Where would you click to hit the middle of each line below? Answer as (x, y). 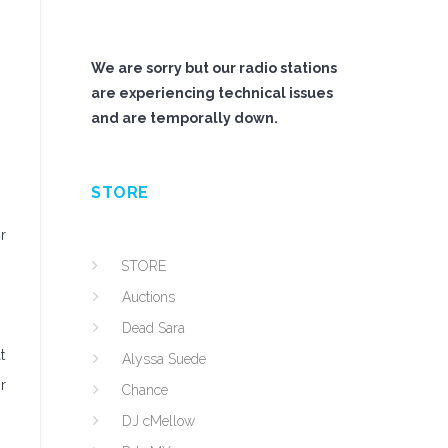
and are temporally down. (184, 118)
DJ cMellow (158, 421)
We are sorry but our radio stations (214, 68)
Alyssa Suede (164, 359)
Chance (145, 390)
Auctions (148, 297)
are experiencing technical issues (212, 93)
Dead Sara (153, 328)
